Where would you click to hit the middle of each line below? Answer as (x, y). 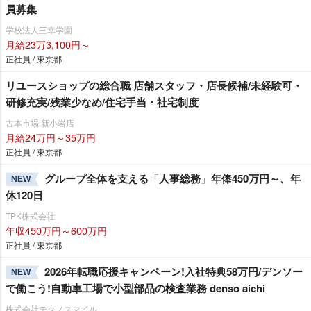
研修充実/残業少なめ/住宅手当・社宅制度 (102, 102)
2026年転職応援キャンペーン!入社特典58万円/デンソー (174, 271)
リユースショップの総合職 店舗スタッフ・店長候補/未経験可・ (154, 85)
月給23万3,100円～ (48, 44)
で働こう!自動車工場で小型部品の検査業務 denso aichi (135, 288)
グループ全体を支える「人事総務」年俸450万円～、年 (173, 178)
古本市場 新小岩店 (40, 122)
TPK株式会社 (30, 215)
